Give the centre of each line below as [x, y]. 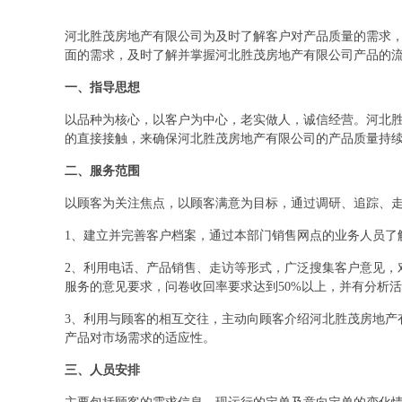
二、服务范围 [102, 171]
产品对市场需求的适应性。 [140, 338]
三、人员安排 [102, 370]
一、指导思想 [102, 87]
